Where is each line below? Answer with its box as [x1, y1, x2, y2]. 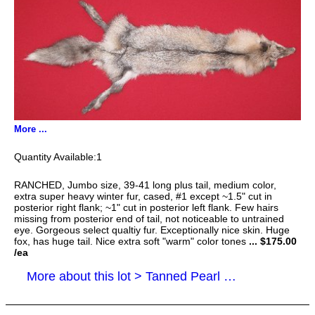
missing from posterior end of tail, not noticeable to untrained [14, 212, 284, 224]
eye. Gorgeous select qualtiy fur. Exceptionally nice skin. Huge [14, 224, 290, 236]
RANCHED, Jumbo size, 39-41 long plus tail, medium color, [14, 179, 276, 191]
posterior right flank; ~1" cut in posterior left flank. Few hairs [14, 201, 278, 213]
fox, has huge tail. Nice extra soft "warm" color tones [14, 235, 246, 247]
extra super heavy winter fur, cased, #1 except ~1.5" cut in [14, 190, 272, 202]
